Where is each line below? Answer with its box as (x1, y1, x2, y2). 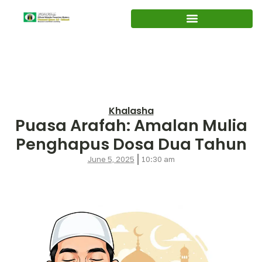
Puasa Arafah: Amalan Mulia (15, 114, 247, 136)
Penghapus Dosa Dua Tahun (15, 133, 247, 155)
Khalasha (108, 104, 154, 118)
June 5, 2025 (87, 154, 135, 164)
